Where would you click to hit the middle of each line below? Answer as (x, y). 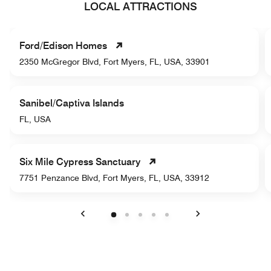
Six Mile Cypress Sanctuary (80, 162)
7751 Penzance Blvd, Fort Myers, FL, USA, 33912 (114, 178)
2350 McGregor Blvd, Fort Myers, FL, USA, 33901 (115, 62)
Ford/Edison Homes (63, 46)
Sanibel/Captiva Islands (72, 103)
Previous (101, 229)
